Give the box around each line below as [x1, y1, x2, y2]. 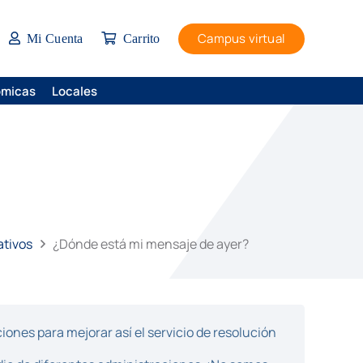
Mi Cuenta [26, 32, 83, 45]
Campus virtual [198, 29, 285, 47]
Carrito [122, 32, 160, 45]
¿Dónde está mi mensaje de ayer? [53, 235, 250, 253]
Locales [52, 82, 98, 100]
